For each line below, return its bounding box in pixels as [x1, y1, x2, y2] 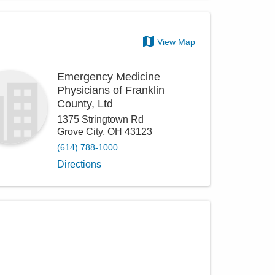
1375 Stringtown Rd [57, 114, 144, 125]
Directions [57, 159, 102, 169]
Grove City [57, 126, 103, 137]
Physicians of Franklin [57, 84, 165, 96]
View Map [157, 36, 196, 47]
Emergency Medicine [57, 71, 161, 83]
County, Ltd [57, 98, 114, 110]
